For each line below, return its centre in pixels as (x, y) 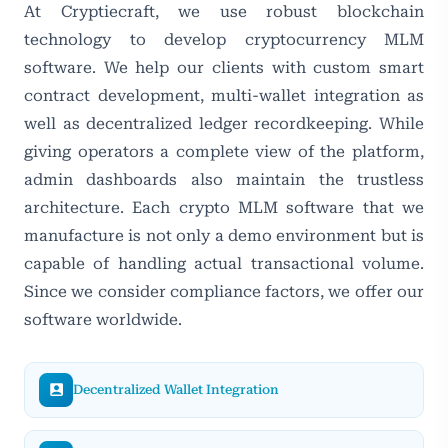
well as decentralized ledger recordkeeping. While (224, 123)
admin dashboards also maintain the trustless (224, 179)
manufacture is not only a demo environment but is (224, 235)
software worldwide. (103, 319)
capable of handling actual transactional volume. (224, 263)
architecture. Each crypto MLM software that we (224, 207)
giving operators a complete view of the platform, (224, 151)
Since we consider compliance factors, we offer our (224, 291)
